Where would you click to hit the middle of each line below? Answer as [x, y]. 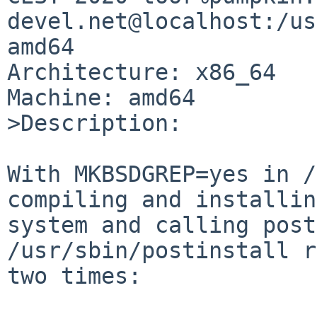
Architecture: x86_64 [142, 72]
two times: [74, 276]
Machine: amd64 [101, 97]
